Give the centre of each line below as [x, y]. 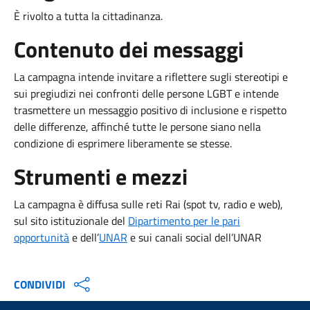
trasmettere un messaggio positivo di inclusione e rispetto [150, 110]
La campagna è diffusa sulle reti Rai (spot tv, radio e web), [148, 204]
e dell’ [84, 237]
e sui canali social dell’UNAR [197, 237]
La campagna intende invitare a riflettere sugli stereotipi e [151, 76]
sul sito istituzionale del [70, 220]
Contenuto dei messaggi [129, 49]
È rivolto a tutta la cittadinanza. [88, 16]
